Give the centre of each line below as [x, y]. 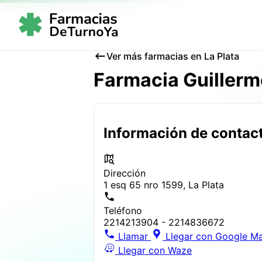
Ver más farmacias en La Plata [173, 56]
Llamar [133, 236]
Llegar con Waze [155, 250]
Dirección [125, 173]
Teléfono [123, 210]
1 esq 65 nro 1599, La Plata [164, 185]
